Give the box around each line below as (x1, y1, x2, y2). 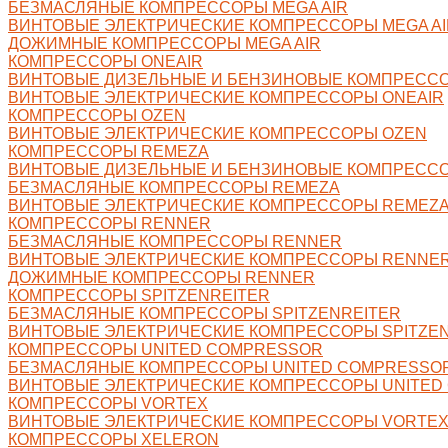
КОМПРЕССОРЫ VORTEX (8, 394, 208, 412)
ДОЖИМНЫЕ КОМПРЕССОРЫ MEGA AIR (8, 34, 321, 52)
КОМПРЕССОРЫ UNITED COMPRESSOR (8, 340, 323, 358)
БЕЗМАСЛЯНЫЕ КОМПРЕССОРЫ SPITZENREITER (8, 304, 401, 322)
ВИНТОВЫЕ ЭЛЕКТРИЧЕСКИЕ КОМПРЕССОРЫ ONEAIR (8, 88, 444, 106)
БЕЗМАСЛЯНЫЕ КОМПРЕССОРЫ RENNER (8, 232, 342, 250)
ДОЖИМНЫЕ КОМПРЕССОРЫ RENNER (8, 268, 315, 286)
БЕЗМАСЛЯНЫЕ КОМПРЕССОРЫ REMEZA (8, 178, 340, 196)
